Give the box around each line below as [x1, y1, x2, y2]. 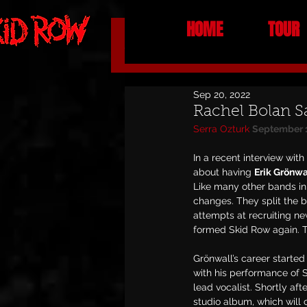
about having [193, 167, 254, 177]
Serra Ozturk [193, 123, 249, 134]
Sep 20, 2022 [193, 88, 250, 100]
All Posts [125, 38, 186, 52]
